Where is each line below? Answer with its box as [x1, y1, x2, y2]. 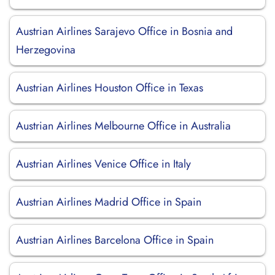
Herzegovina [16, 42, 76, 58]
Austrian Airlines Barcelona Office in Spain [16, 232, 214, 248]
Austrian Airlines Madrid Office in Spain [16, 194, 201, 210]
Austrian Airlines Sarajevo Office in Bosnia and [16, 23, 233, 39]
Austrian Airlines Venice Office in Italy [16, 156, 191, 172]
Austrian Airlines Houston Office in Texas [16, 80, 203, 96]
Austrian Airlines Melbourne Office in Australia [16, 118, 231, 134]
